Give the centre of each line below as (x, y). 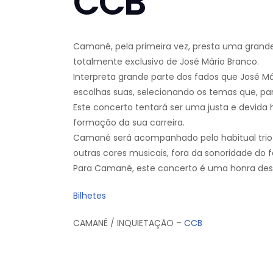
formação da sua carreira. (129, 122)
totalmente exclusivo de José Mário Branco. (166, 61)
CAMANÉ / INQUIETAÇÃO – (127, 223)
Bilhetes (90, 195)
